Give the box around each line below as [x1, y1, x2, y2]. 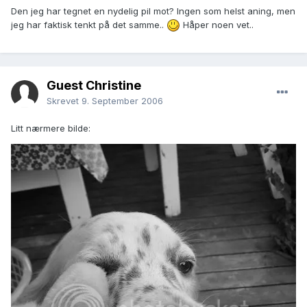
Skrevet [47, 95, 82, 107]
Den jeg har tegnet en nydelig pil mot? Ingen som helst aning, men [11, 5, 295, 16]
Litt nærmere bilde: [11, 123, 90, 134]
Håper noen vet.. [180, 19, 254, 30]
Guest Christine [47, 78, 141, 93]
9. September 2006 [82, 95, 163, 107]
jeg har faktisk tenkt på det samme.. [11, 19, 167, 30]
